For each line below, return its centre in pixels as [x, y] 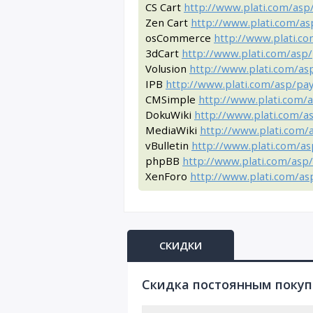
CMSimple [172, 99]
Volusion [167, 68]
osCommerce [180, 38]
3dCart [163, 53]
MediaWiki [173, 130]
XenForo [168, 176]
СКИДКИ [181, 245]
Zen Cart [168, 22]
